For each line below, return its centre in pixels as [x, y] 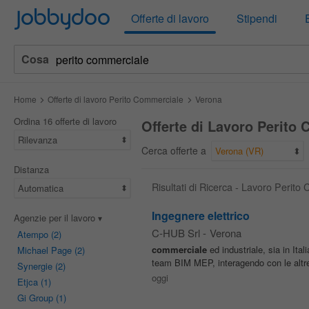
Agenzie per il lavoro [56, 218]
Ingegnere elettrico [200, 216]
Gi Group [35, 298]
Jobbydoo [62, 18]
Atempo [32, 234]
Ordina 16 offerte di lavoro [65, 121]
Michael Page [44, 250]
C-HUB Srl [176, 233]
